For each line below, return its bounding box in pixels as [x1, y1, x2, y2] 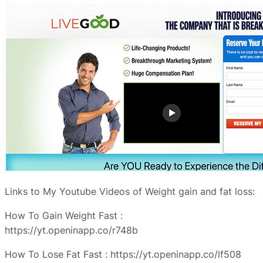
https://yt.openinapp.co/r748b [5, 224, 138, 237]
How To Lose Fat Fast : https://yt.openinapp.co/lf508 [5, 248, 241, 261]
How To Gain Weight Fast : [5, 210, 123, 222]
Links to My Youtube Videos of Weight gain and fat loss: [5, 186, 255, 198]
